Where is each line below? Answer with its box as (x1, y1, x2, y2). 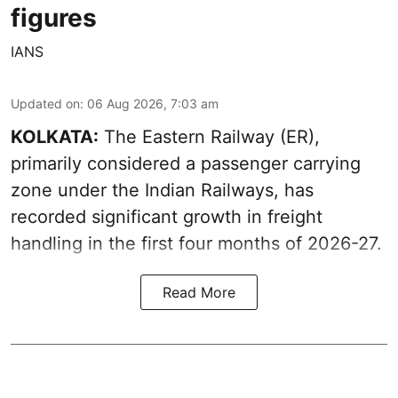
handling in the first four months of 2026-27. (11, 233, 382, 255)
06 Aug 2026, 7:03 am (87, 96, 219, 112)
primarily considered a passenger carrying (11, 153, 361, 175)
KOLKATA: (11, 126, 99, 148)
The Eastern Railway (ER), (99, 126, 320, 148)
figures (11, 3, 97, 34)
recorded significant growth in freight (11, 206, 322, 228)
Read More (163, 283, 235, 302)
